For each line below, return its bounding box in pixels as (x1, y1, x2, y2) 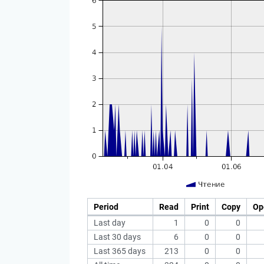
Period (94, 202, 118, 212)
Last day (94, 218, 126, 227)
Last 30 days (94, 232, 141, 242)
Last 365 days (94, 246, 146, 256)
